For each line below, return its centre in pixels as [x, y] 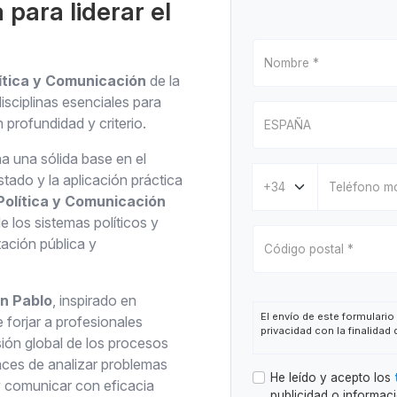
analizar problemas [108, 364]
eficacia [129, 385]
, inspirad [80, 300]
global [44, 343]
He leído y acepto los [333, 378]
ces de [23, 364]
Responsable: [297, 359]
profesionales [99, 322]
